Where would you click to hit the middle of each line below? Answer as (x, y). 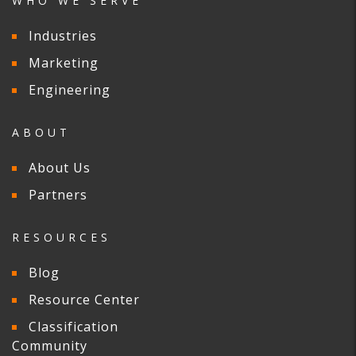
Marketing (64, 63)
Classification (74, 327)
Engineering (70, 90)
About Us (60, 168)
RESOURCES (62, 238)
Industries (63, 36)
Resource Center (84, 300)
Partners (58, 195)
